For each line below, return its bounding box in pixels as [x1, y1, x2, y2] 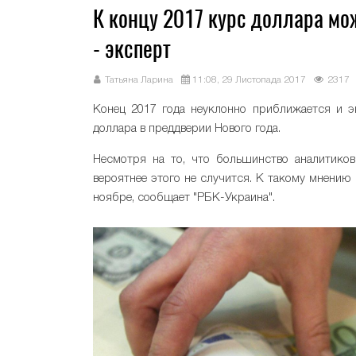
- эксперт [93, 33, 171, 64]
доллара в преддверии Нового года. [93, 123, 281, 134]
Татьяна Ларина [105, 75, 173, 84]
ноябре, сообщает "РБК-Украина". [93, 192, 275, 203]
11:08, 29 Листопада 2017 [192, 75, 306, 84]
